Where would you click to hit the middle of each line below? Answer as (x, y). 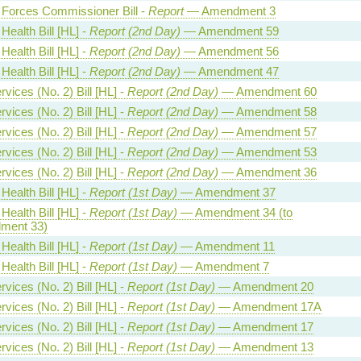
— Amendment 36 (267, 172)
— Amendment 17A (268, 307)
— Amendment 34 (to (234, 212)
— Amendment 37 (226, 192)
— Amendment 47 (229, 71)
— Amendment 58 (267, 112)
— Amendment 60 (267, 91)
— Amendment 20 (264, 286)
